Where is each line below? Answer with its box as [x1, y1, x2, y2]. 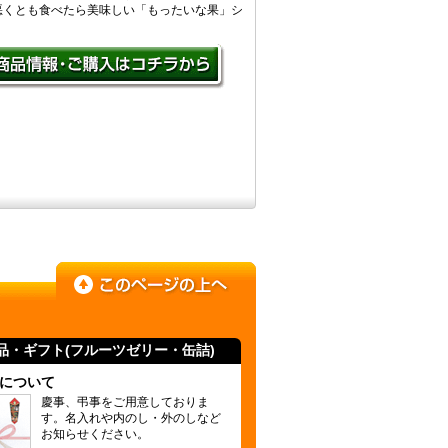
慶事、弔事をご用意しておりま [41, 395, 209, 409]
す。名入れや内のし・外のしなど [41, 411, 221, 425]
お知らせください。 [41, 427, 149, 441]
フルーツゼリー [70, 342, 168, 358]
